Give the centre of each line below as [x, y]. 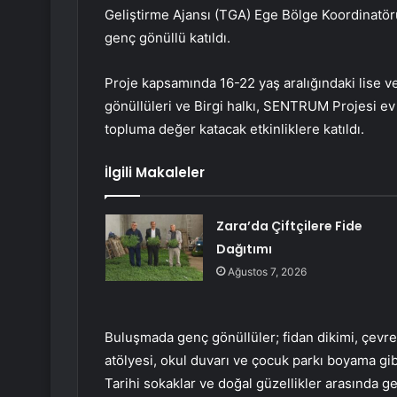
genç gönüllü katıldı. [167, 37]
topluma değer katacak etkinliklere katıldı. [236, 128]
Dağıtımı [244, 249]
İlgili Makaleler [155, 172]
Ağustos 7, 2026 [267, 271]
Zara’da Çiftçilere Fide [289, 226]
